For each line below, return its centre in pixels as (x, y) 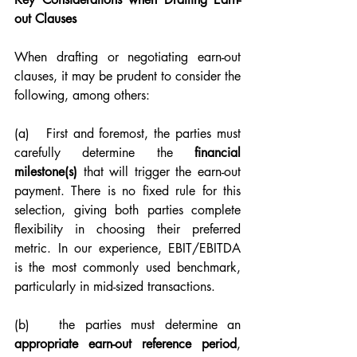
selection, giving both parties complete (127, 210)
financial (218, 153)
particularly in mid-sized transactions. (115, 286)
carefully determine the (104, 153)
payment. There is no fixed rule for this (127, 191)
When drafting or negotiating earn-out (127, 57)
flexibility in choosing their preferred (127, 229)
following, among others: (82, 95)
